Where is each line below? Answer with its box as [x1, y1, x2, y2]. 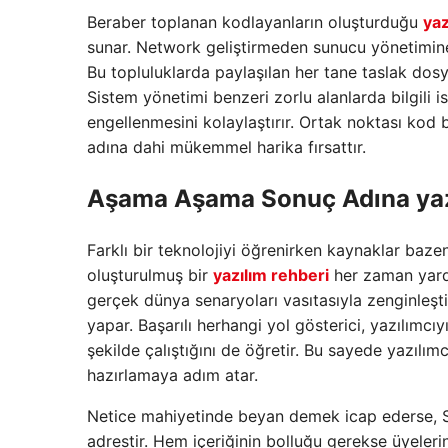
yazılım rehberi [213, 264, 329, 285]
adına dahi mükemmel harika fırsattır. [87, 136, 366, 157]
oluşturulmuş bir [87, 264, 213, 285]
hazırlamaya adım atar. [87, 364, 258, 385]
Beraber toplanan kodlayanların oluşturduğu [87, 11, 423, 32]
